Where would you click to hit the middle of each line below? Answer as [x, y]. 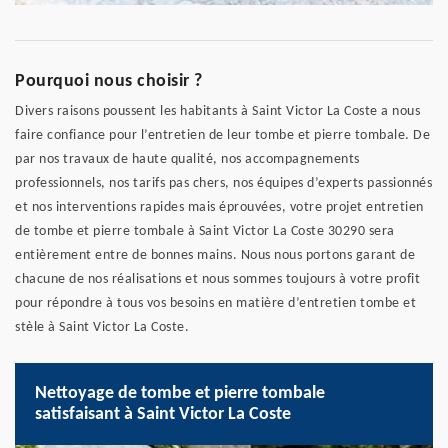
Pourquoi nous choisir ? [109, 82]
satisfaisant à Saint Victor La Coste [163, 415]
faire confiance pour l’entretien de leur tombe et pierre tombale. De [222, 136]
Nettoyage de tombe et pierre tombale [180, 394]
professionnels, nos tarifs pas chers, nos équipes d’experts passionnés [223, 184]
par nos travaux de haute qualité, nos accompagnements [187, 160]
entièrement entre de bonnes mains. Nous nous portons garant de [215, 256]
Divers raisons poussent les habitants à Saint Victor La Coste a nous [217, 112]
